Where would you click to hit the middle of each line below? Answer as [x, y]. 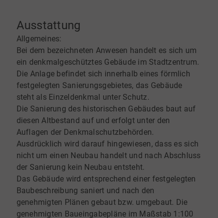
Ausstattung [48, 26]
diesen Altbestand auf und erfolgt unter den [93, 121]
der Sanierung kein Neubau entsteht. [81, 167]
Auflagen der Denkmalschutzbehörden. [85, 132]
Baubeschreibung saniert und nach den [85, 191]
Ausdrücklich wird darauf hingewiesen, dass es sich [108, 144]
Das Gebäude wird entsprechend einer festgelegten [106, 179]
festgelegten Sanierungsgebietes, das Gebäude [99, 86]
